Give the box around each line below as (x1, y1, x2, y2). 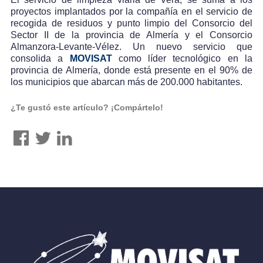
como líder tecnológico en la (112, 53, 253, 63)
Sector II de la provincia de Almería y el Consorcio (11, 29, 252, 40)
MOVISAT (69, 53, 112, 63)
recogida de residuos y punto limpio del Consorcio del (11, 18, 252, 28)
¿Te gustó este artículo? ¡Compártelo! (11, 102, 163, 112)
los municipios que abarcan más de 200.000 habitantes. (11, 76, 242, 87)
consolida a (11, 53, 70, 63)
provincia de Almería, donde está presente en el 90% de (11, 65, 252, 75)
